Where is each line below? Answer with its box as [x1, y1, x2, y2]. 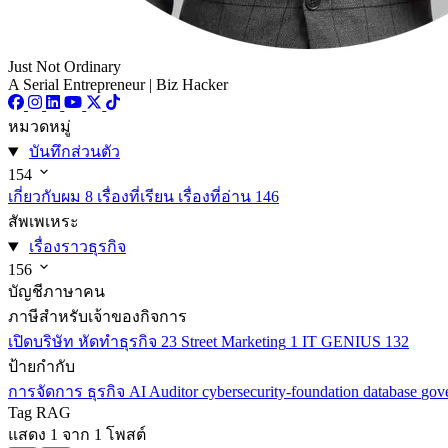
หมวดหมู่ [8, 118, 71, 136]
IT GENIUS [302, 333, 381, 351]
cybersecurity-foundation [202, 383, 363, 401]
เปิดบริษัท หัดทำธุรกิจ [8, 333, 157, 351]
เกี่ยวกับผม [8, 188, 81, 206]
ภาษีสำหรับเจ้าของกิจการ [8, 308, 187, 326]
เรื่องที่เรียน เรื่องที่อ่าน [97, 188, 251, 206]
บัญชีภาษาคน [8, 283, 105, 301]
